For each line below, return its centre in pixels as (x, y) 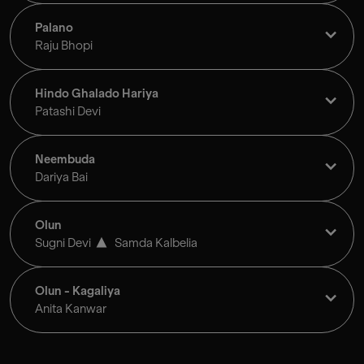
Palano (54, 28)
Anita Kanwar (71, 309)
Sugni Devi (63, 243)
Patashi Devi (68, 112)
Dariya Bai (61, 178)
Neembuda (65, 160)
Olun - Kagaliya (78, 291)
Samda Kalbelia (156, 243)
